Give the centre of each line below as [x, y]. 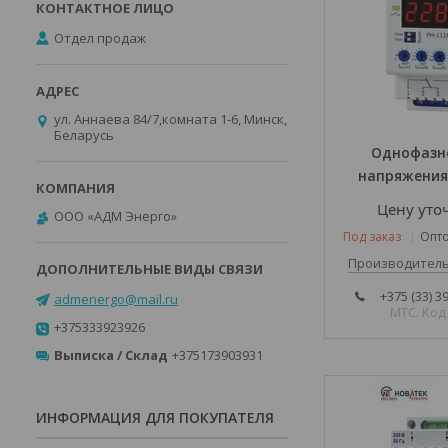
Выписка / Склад [111, 355]
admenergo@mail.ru [116, 298]
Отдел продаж [100, 37]
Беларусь [84, 135]
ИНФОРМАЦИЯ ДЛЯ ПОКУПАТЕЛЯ [155, 417]
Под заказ [372, 236]
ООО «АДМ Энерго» [115, 216]
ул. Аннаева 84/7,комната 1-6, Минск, [170, 119]
